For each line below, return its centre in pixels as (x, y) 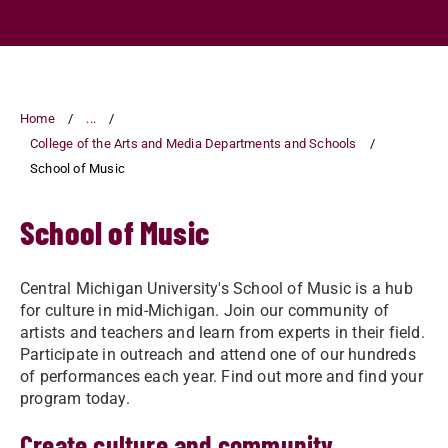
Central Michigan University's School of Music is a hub (216, 289)
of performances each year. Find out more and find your (221, 377)
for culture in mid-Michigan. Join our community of (205, 311)
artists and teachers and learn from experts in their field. (222, 333)
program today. (75, 399)
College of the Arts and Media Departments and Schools (193, 144)
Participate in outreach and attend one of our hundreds (218, 355)
